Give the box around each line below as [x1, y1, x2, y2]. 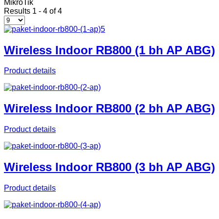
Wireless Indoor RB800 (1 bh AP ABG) [4, 43, 215, 57]
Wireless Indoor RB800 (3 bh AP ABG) [4, 160, 215, 174]
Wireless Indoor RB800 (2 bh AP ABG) [4, 102, 215, 115]
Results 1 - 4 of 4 [4, 6, 62, 15]
